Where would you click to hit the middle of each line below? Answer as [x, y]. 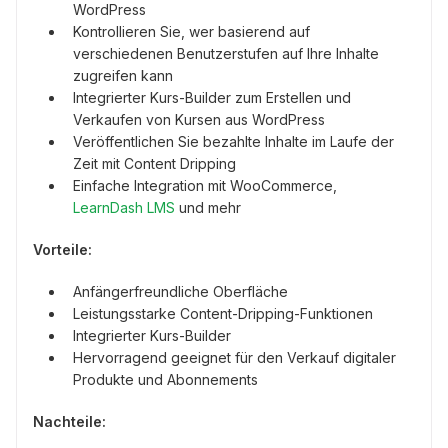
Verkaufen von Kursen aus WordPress [199, 119]
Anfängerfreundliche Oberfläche [180, 291]
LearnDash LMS [124, 207]
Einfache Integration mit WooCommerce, [205, 185]
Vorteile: [62, 249]
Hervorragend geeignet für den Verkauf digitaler [234, 357]
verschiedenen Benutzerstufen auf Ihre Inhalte [226, 53]
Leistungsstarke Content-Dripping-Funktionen [223, 313]
